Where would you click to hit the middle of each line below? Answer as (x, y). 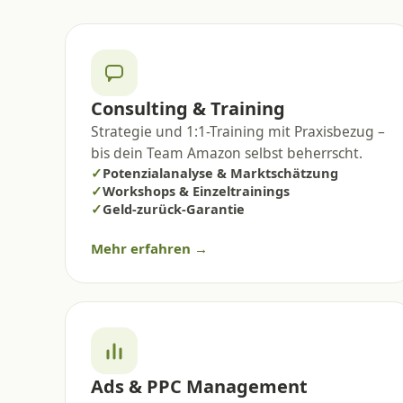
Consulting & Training (188, 108)
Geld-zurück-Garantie (174, 208)
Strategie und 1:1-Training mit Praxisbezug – (238, 131)
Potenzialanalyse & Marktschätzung (220, 172)
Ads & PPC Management (199, 386)
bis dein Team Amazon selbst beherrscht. (227, 152)
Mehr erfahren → (149, 248)
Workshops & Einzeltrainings (196, 190)
